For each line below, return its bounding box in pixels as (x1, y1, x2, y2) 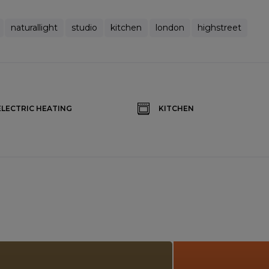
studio (71, 22, 97, 33)
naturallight (11, 22, 58, 33)
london (155, 22, 184, 33)
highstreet (198, 22, 241, 33)
